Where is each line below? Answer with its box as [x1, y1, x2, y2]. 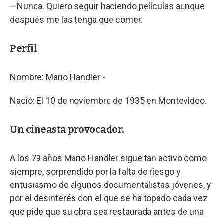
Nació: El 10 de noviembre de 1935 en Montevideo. [10, 95, 207, 106]
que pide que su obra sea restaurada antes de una [10, 206, 204, 217]
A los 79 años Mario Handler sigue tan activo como [10, 152, 207, 163]
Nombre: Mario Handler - [10, 72, 105, 82]
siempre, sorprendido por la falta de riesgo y [10, 166, 181, 177]
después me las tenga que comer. [10, 14, 143, 25]
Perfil [10, 42, 37, 54]
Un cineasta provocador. [10, 123, 124, 135]
